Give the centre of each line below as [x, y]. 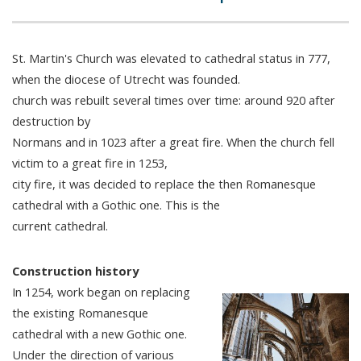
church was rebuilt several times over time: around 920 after [174, 100]
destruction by [51, 120]
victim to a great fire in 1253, [90, 162]
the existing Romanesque [80, 312]
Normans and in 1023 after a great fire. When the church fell [173, 141]
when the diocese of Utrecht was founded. [126, 79]
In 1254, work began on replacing [101, 291]
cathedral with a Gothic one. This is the [116, 204]
